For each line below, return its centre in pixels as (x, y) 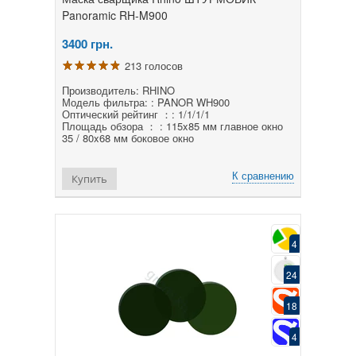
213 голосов (154, 65)
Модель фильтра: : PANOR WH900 (146, 102)
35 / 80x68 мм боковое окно (128, 137)
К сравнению (263, 175)
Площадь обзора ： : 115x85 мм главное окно (172, 126)
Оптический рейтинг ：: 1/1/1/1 (136, 114)
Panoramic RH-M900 (115, 15)
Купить (89, 178)
